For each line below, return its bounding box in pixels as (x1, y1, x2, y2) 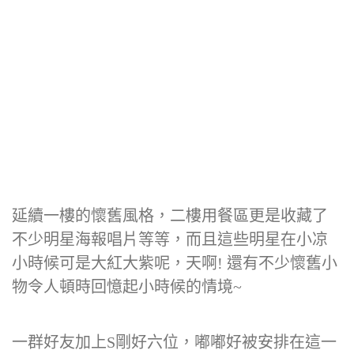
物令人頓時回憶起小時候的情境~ (12, 278, 242, 296)
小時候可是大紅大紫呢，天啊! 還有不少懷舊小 (12, 254, 337, 272)
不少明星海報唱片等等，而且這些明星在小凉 (12, 231, 328, 248)
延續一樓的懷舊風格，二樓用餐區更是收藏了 (12, 207, 328, 224)
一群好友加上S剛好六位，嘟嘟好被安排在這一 (12, 333, 337, 351)
